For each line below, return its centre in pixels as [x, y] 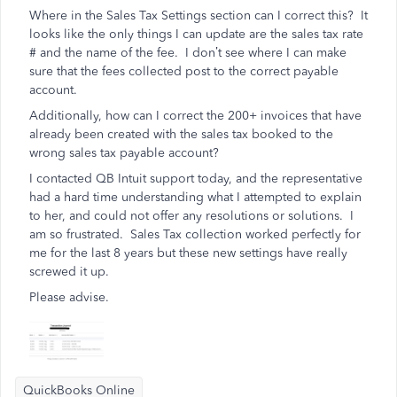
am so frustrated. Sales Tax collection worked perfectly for [195, 234]
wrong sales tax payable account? [124, 153]
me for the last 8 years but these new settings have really [188, 253]
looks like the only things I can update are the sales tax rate [196, 34]
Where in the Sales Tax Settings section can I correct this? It [198, 16]
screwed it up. [69, 272]
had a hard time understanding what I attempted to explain [195, 197]
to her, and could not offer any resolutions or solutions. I [191, 216]
